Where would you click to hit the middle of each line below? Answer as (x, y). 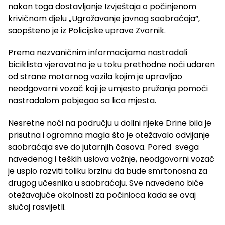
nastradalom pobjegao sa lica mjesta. (82, 101)
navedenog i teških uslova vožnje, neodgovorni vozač (111, 159)
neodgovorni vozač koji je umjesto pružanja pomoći (108, 89)
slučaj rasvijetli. (37, 207)
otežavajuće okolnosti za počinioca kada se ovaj (102, 195)
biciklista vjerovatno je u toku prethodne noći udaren (111, 65)
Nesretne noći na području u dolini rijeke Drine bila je (110, 123)
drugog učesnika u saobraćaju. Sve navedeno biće (106, 183)
